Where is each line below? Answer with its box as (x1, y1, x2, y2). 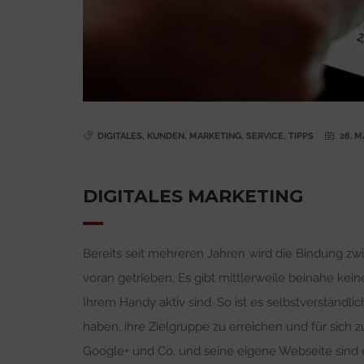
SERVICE (246, 130, 284, 141)
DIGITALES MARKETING (83, 184, 303, 207)
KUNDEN (147, 130, 184, 141)
